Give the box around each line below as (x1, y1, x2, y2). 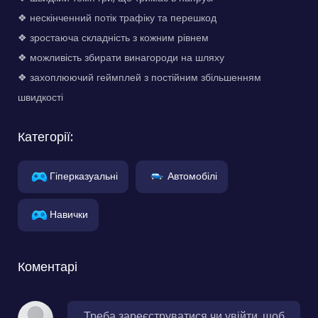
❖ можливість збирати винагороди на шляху (18, 50, 224, 65)
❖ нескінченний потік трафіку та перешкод (18, 10, 216, 25)
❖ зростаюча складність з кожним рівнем (18, 30, 209, 45)
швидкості (18, 89, 63, 104)
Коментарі (18, 257, 77, 275)
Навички (50, 207, 88, 221)
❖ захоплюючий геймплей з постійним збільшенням (18, 70, 261, 84)
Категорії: (18, 127, 73, 146)
